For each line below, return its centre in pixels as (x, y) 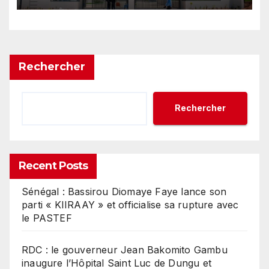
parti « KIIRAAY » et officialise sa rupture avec (130, 204)
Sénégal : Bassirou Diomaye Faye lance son (124, 191)
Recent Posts (53, 165)
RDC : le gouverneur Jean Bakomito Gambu (125, 249)
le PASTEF (47, 218)
